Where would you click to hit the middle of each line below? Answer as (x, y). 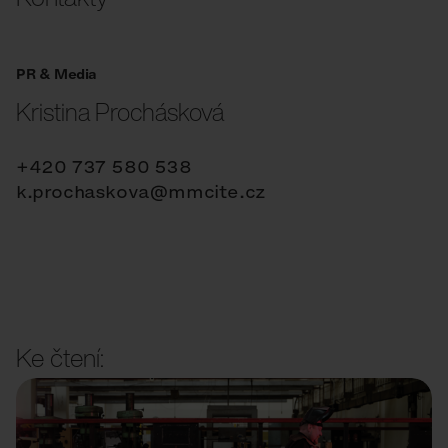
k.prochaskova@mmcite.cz (141, 191)
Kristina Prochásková (120, 112)
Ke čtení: (60, 357)
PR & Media (56, 74)
